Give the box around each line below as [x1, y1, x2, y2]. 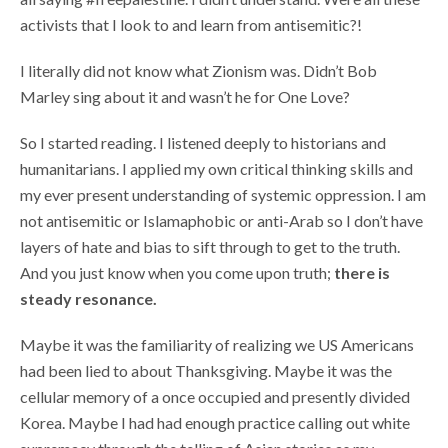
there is [334, 262, 390, 282]
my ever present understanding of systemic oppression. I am [20, 184, 426, 204]
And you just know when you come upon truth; [20, 262, 334, 282]
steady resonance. [20, 288, 157, 308]
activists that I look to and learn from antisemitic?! [20, 14, 365, 34]
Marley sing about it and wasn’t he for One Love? [20, 86, 350, 106]
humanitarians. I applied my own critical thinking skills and [20, 158, 413, 178]
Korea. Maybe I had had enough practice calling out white [20, 412, 410, 432]
